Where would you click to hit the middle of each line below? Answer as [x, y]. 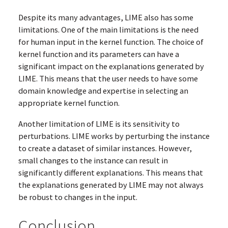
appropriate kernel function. [69, 103]
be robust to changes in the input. [78, 197]
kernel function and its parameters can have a [98, 54]
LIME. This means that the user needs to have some [108, 79]
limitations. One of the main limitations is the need [108, 30]
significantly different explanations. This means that [110, 172]
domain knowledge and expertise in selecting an [103, 91]
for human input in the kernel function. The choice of [111, 42]
